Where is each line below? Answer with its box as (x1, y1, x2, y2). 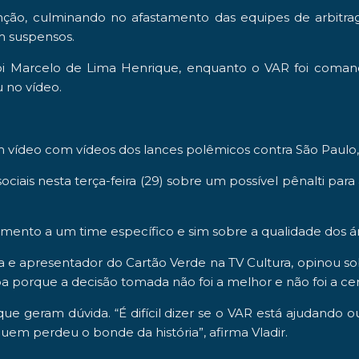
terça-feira (71, 172, 137, 188)
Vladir (252, 324, 285, 340)
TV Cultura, (228, 254, 294, 270)
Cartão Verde (125, 254, 207, 270)
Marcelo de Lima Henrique (10, 59, 179, 75)
